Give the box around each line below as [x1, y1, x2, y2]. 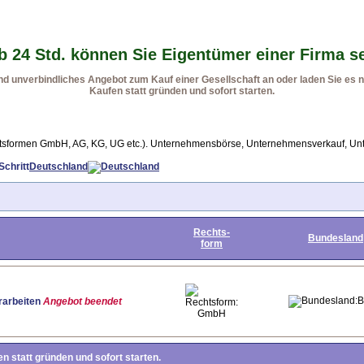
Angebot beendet [43, 295, 122, 307]
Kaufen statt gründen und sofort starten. [89, 85, 275, 97]
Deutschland [29, 161, 88, 172]
